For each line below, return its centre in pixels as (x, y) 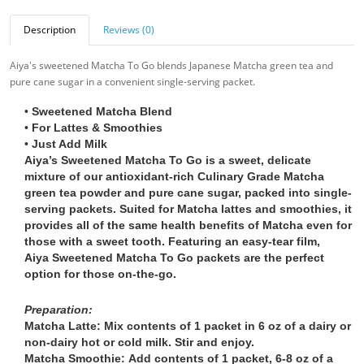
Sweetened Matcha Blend (102, 112)
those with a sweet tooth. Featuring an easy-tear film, (173, 242)
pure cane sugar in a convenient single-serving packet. (134, 82)
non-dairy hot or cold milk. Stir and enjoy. (140, 342)
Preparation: (59, 310)
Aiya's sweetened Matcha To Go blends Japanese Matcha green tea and (171, 66)
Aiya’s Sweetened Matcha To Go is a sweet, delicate (168, 160)
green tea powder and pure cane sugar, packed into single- (188, 193)
